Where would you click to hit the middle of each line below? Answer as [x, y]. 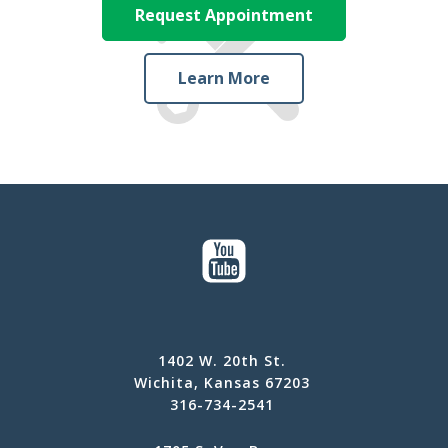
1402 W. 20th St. [221, 360]
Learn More [224, 77]
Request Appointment [224, 14]
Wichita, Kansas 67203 [221, 382]
